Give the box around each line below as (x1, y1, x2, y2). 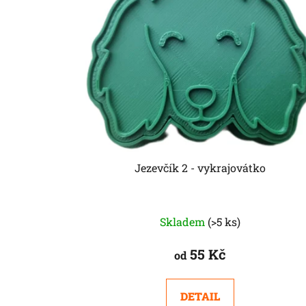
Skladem (159, 214, 208, 229)
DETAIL (180, 289, 220, 304)
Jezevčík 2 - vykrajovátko (134, 161, 266, 176)
